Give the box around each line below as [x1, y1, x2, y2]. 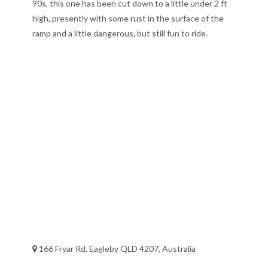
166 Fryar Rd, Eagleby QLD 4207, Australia [37, 243, 196, 254]
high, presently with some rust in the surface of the [32, 13, 224, 23]
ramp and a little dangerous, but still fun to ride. [32, 28, 208, 38]
